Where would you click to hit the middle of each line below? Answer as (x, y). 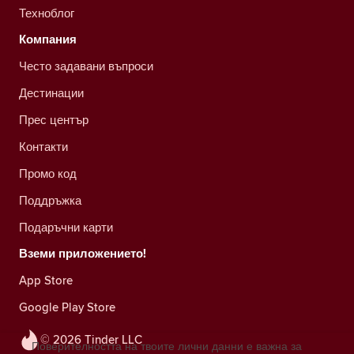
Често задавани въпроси (86, 66)
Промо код (48, 173)
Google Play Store (67, 307)
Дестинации (51, 92)
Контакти (43, 146)
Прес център (54, 119)
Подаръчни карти (66, 227)
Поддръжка (50, 200)
